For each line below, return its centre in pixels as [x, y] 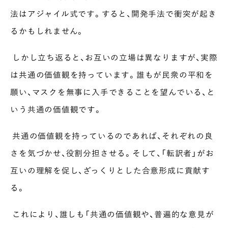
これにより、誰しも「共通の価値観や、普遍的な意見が [112, 214]
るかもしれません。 [48, 31]
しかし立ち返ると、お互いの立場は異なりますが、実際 [114, 57]
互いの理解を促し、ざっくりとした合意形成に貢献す [110, 170]
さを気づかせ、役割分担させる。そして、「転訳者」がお [112, 153]
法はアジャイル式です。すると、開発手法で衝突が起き [113, 14]
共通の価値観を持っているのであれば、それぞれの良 [112, 135]
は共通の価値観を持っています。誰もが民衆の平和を [112, 74]
